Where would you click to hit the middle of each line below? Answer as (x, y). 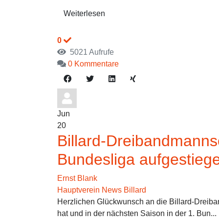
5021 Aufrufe (90, 52)
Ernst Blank (77, 178)
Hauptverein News (89, 190)
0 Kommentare (93, 64)
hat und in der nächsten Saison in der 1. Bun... (137, 213)
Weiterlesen (84, 13)
